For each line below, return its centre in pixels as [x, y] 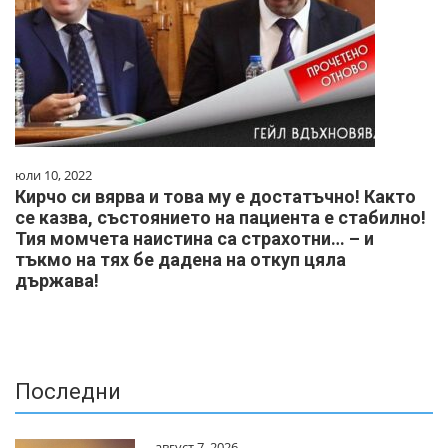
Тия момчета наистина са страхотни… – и [194, 239]
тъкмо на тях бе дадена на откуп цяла [180, 260]
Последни [68, 392]
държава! [57, 281]
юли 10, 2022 [53, 175]
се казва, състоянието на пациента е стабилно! [220, 218]
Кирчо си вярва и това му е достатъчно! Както [215, 197]
